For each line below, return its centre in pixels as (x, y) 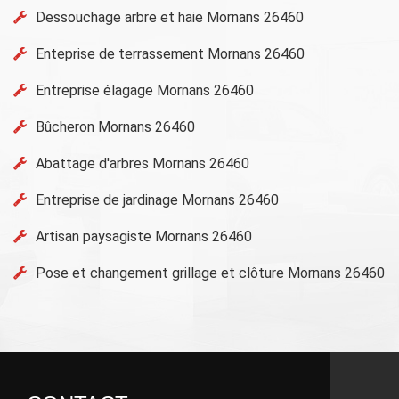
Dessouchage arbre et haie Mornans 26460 (170, 17)
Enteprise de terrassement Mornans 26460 (170, 53)
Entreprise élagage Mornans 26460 (145, 90)
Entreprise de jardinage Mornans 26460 (157, 199)
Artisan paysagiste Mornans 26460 (144, 236)
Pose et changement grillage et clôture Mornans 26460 (210, 273)
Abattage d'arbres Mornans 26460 (142, 163)
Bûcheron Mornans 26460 (115, 126)
